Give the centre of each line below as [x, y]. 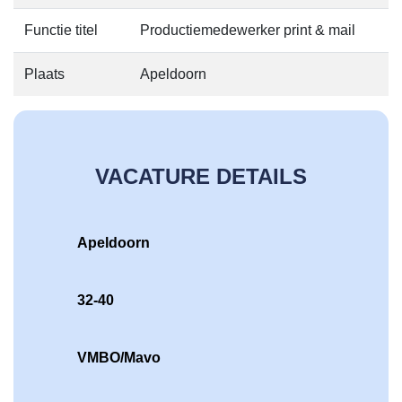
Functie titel [61, 30]
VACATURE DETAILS [201, 176]
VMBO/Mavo [118, 357]
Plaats [44, 74]
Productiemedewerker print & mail [248, 30]
